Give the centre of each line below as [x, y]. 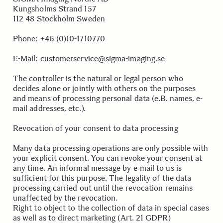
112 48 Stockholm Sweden [59, 19]
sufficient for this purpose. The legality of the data [102, 178]
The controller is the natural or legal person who [98, 78]
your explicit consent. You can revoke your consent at [108, 158]
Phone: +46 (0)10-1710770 [59, 39]
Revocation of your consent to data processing [96, 128]
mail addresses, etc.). [49, 108]
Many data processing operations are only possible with [111, 148]
